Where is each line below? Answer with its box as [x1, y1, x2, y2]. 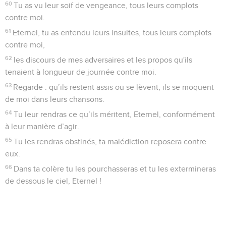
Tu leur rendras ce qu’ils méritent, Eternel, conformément [14, 110, 215, 119]
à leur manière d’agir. [5, 123, 79, 131]
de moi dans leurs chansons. [5, 95, 104, 104]
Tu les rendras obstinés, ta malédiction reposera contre [14, 138, 207, 146]
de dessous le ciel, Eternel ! [5, 177, 101, 186]
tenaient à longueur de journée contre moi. [5, 68, 156, 77]
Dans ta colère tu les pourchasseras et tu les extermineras [14, 165, 216, 174]
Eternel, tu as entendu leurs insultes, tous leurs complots [13, 29, 212, 37]
